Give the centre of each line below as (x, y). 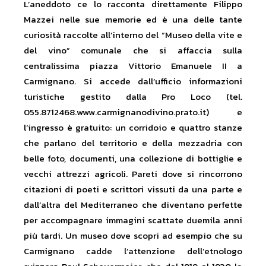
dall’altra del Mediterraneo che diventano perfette (133, 205)
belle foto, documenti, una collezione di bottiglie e (133, 159)
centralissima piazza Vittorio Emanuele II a (133, 66)
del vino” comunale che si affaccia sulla (133, 50)
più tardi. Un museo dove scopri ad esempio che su (133, 236)
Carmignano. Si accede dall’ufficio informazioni (133, 81)
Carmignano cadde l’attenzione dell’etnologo (133, 251)
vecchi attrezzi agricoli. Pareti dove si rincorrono (133, 174)
